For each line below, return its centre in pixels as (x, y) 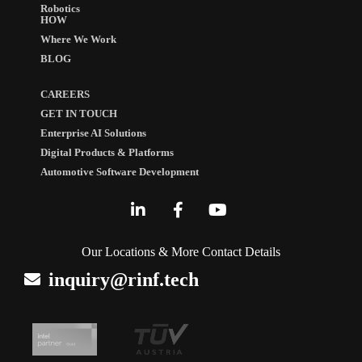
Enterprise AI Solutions (93, 133)
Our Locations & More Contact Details (181, 251)
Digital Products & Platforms (107, 152)
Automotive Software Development (120, 172)
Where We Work (78, 39)
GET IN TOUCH (79, 114)
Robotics (60, 8)
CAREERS (65, 94)
